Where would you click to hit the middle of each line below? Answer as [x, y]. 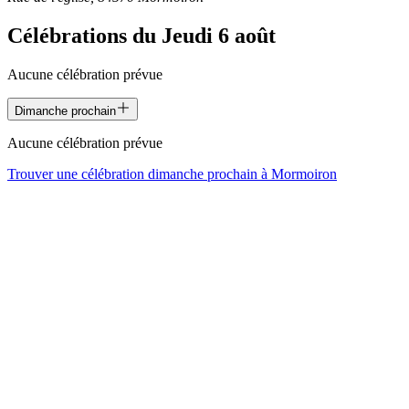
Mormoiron [304, 173]
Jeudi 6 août [219, 35]
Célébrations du [84, 35]
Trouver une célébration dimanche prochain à [139, 173]
